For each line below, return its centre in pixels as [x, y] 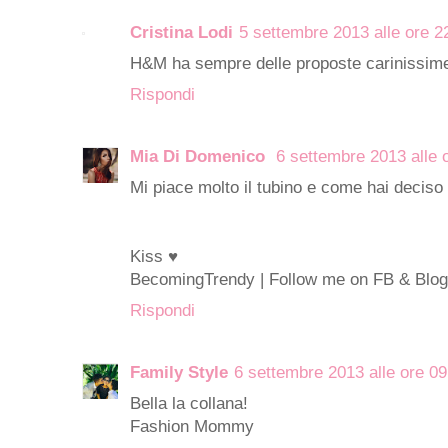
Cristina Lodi [181, 32]
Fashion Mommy [192, 426]
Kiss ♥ [154, 256]
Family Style [179, 372]
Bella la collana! [189, 403]
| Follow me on [311, 279]
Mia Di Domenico [200, 156]
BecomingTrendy [192, 279]
